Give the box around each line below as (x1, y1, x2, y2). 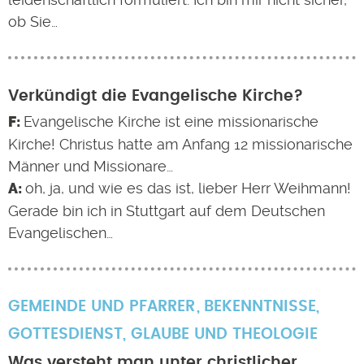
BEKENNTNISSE (203, 299, 316, 314)
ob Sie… (8, 13, 58, 30)
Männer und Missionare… (8, 158, 173, 175)
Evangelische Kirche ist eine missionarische (23, 113, 318, 130)
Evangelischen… (8, 224, 113, 241)
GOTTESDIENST (8, 327, 123, 342)
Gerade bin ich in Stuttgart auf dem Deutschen (8, 202, 325, 219)
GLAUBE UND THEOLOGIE (131, 327, 318, 342)
